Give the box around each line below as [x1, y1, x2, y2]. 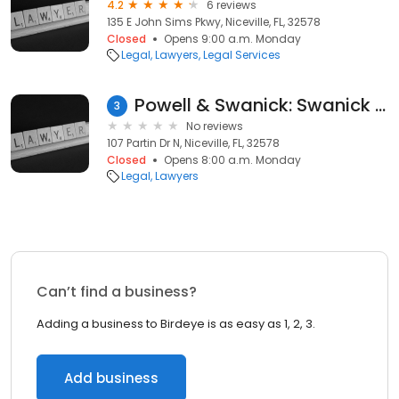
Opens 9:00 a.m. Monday [164, 31, 301, 46]
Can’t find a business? [37, 281, 197, 302]
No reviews [186, 118, 243, 134]
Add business [64, 369, 159, 387]
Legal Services [203, 47, 281, 62]
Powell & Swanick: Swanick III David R [375, 93, 386, 118]
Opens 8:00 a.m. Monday [164, 152, 301, 167]
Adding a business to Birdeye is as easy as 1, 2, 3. [37, 315, 315, 332]
